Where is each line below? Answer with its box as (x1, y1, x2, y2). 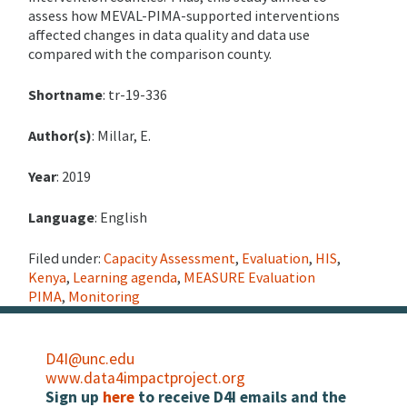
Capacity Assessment (104, 249, 235, 268)
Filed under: (28, 249, 104, 268)
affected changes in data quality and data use (28, 25, 310, 45)
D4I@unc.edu (45, 349, 134, 370)
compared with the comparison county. (28, 45, 272, 64)
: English (94, 208, 147, 227)
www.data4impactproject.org (45, 368, 245, 389)
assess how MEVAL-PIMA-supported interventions (28, 6, 340, 25)
